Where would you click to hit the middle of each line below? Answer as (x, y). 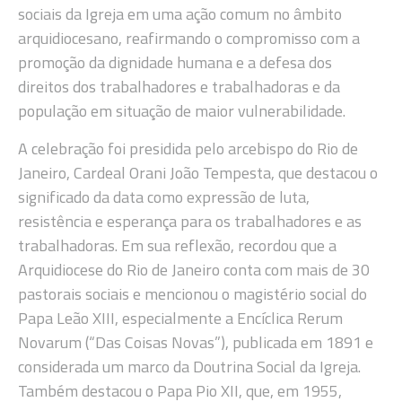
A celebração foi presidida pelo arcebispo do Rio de (188, 148)
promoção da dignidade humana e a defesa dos (175, 63)
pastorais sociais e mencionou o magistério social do (192, 293)
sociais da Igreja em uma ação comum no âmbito (180, 14)
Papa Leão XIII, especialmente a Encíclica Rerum (180, 318)
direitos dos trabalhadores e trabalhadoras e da (179, 87)
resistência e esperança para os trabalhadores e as (190, 221)
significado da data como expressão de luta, (164, 197)
